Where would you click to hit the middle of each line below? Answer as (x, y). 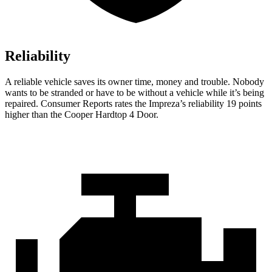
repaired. (23, 104)
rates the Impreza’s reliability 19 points (187, 104)
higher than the (35, 115)
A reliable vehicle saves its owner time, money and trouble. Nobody (134, 82)
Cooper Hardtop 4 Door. (111, 115)
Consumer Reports (76, 104)
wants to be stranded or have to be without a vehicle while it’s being (134, 93)
